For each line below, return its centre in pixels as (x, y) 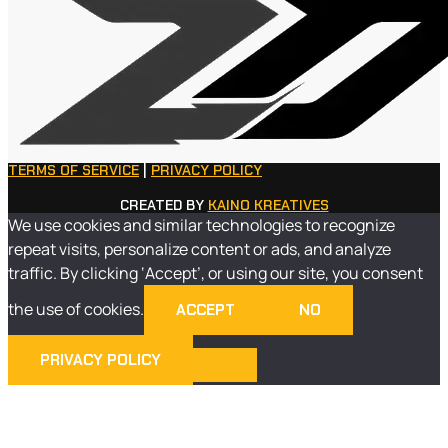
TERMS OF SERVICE (73, 170)
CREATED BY (163, 205)
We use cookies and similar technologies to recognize (201, 225)
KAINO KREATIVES (268, 205)
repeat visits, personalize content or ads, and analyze (199, 249)
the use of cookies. (76, 309)
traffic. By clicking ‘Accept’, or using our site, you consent (215, 273)
